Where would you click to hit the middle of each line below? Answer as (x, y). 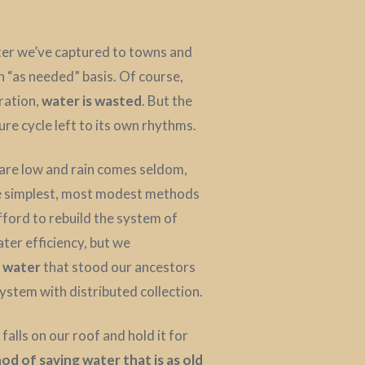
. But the (167, 100)
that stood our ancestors (118, 266)
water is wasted (92, 100)
